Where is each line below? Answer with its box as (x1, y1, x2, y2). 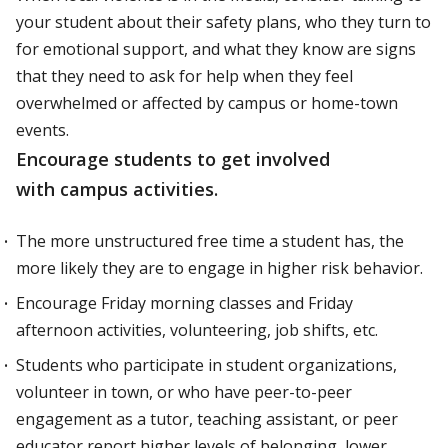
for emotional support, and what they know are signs (16, 38, 416, 60)
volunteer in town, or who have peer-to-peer (16, 381, 352, 403)
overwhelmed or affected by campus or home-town (16, 92, 398, 114)
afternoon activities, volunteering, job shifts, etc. (16, 319, 378, 341)
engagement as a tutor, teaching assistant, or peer (16, 408, 398, 430)
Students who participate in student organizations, (16, 354, 397, 376)
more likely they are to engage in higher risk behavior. (16, 257, 423, 279)
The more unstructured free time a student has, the (16, 230, 404, 252)
